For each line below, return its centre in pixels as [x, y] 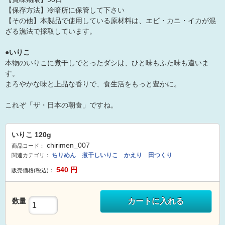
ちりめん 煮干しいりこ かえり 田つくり [112, 155]
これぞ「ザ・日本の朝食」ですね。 [61, 105]
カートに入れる [156, 201]
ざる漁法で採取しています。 [51, 31]
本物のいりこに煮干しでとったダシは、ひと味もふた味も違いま [107, 63]
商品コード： [28, 146]
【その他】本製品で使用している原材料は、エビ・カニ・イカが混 [110, 21]
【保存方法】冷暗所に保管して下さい [65, 10]
